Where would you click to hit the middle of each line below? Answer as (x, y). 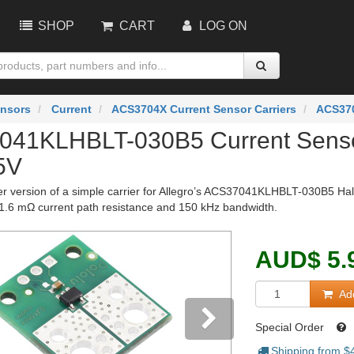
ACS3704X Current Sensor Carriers (204, 109)
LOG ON (222, 26)
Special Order (291, 327)
